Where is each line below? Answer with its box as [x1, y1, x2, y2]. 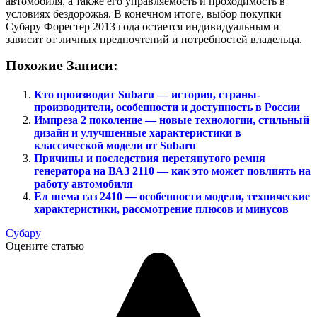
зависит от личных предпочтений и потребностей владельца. [6, 33, 302, 45]
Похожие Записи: [6, 57, 118, 73]
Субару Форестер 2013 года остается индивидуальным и [6, 20, 279, 33]
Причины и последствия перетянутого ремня [34, 151, 265, 164]
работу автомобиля [34, 177, 133, 190]
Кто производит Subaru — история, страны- [34, 88, 260, 100]
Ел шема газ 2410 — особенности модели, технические [34, 190, 310, 202]
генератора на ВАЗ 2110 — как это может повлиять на [34, 164, 311, 177]
